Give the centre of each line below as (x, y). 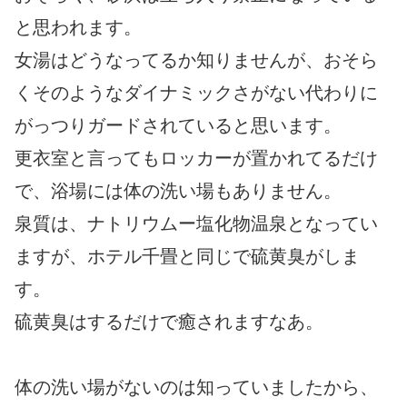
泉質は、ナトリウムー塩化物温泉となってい (196, 224)
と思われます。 (78, 28)
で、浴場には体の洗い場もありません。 (178, 191)
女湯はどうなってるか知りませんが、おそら (196, 60)
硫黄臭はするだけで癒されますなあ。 (169, 322)
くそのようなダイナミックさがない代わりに (196, 93)
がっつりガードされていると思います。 (178, 126)
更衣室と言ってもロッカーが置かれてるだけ (196, 159)
